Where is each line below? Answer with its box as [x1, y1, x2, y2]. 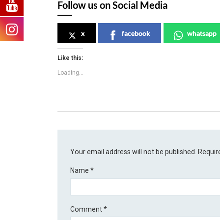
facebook [122, 29, 150, 38]
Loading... [57, 69, 83, 77]
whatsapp [187, 29, 217, 38]
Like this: [57, 55, 83, 62]
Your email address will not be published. [70, 147, 197, 156]
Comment [70, 205, 104, 213]
